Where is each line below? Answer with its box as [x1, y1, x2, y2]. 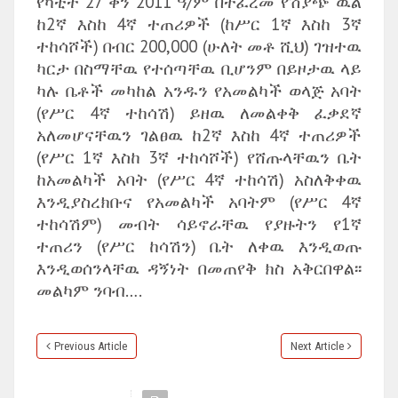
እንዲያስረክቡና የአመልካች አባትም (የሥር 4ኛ [36, 190, 362, 212]
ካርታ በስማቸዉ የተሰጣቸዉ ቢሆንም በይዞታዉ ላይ [36, 57, 362, 79]
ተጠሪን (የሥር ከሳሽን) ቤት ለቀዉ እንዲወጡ [36, 235, 362, 257]
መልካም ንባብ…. [36, 279, 142, 301]
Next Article [291, 339, 344, 353]
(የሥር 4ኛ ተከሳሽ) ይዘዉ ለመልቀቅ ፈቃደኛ [36, 101, 362, 123]
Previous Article [54, 339, 127, 353]
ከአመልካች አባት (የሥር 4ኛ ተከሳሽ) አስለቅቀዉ [36, 168, 362, 190]
